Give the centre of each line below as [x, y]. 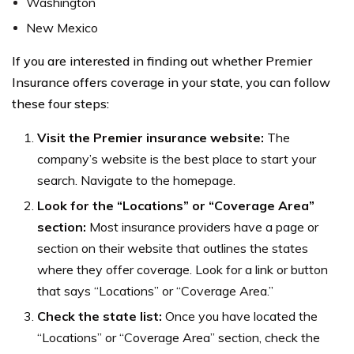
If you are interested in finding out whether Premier [162, 60]
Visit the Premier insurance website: [152, 137]
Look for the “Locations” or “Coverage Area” [176, 205]
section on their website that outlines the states [173, 248]
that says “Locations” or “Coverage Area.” [155, 290]
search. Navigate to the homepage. [136, 180]
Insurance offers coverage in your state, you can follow [171, 82]
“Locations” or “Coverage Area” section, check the [179, 337]
